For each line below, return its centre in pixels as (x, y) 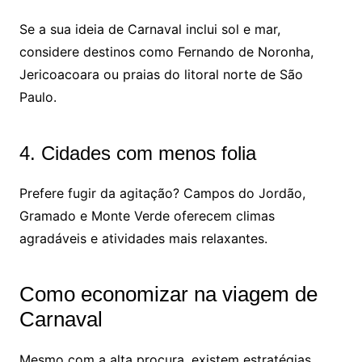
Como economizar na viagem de (168, 295)
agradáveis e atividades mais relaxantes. (143, 239)
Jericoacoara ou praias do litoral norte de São (161, 75)
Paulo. (38, 97)
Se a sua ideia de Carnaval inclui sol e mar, (149, 29)
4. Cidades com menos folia (137, 154)
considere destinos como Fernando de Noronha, (166, 52)
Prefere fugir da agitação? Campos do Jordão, (162, 194)
